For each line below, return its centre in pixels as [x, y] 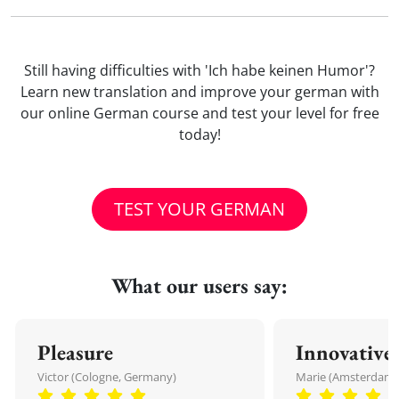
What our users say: [199, 285]
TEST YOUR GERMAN [199, 209]
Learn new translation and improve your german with [199, 92]
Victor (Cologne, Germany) [107, 377]
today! [199, 134]
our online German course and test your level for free [199, 113]
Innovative [344, 352]
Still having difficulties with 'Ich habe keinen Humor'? [199, 70]
